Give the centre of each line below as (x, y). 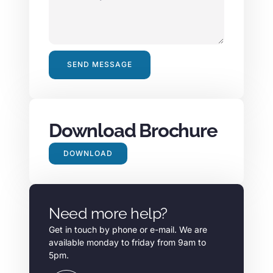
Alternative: (78, 87)
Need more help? (108, 213)
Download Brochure (133, 130)
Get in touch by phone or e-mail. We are (128, 229)
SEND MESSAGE (100, 65)
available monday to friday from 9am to (127, 242)
